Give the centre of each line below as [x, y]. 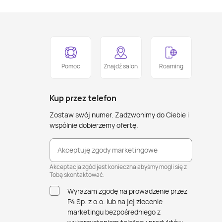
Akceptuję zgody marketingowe [108, 150]
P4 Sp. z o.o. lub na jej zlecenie [115, 201]
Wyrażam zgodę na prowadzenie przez [127, 191]
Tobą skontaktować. [77, 175]
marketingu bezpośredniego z [114, 212]
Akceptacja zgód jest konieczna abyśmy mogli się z [118, 167]
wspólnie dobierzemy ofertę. [94, 125]
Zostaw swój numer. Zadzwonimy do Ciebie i [119, 115]
